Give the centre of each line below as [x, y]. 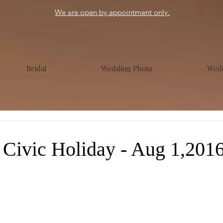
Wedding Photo [127, 68]
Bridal [36, 68]
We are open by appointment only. [112, 12]
